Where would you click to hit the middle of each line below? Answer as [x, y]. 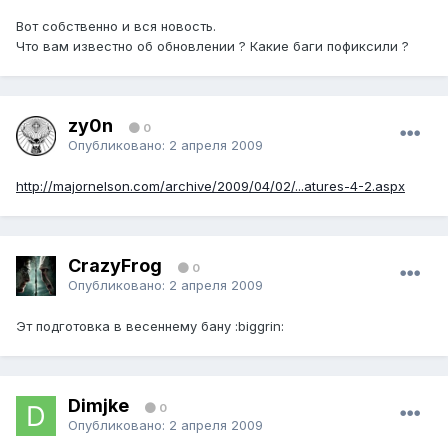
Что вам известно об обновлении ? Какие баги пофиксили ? [212, 46]
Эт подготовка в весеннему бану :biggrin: [150, 326]
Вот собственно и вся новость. [116, 26]
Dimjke [100, 405]
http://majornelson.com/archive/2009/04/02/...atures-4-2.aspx [210, 186]
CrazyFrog [115, 265]
